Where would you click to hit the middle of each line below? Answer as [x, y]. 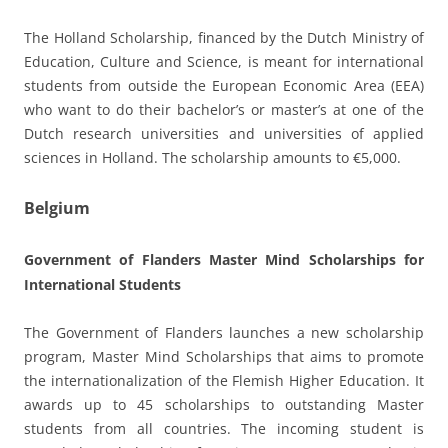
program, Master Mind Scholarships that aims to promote [224, 356]
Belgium [57, 207]
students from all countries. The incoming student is [224, 428]
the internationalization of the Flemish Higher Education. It [224, 380]
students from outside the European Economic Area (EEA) [224, 85]
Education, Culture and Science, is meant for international [224, 61]
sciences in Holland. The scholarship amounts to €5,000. [212, 157]
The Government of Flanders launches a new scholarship [224, 332]
